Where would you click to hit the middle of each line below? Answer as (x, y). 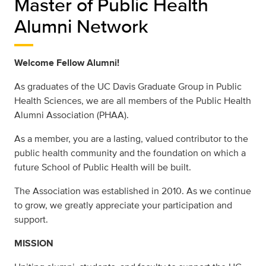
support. (31, 219)
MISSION (34, 243)
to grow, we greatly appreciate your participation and (123, 205)
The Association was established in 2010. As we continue (133, 191)
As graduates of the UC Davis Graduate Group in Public (128, 86)
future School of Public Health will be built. (103, 167)
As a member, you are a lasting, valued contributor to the (131, 139)
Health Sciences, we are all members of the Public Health (133, 101)
